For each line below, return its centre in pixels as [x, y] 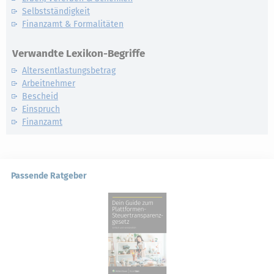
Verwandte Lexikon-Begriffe [79, 54]
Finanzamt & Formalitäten [73, 24]
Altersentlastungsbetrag [69, 71]
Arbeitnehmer [49, 83]
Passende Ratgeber [49, 176]
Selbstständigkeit [56, 11]
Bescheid [40, 96]
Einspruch [41, 109]
